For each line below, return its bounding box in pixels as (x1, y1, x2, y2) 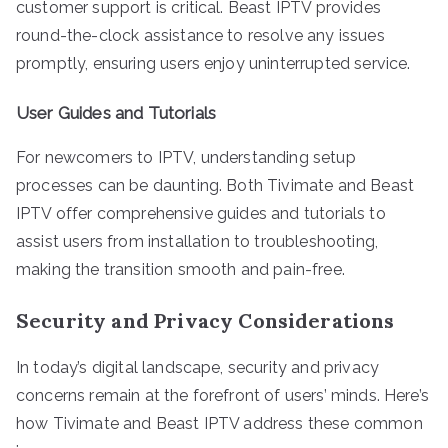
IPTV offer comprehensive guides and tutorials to (16, 203, 386, 223)
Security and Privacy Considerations (16, 307, 395, 333)
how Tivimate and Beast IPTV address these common (16, 413, 423, 433)
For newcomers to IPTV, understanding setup (16, 147, 356, 167)
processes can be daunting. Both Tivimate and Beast (16, 175, 415, 195)
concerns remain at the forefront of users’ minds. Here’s (16, 385, 429, 405)
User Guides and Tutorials (16, 102, 216, 123)
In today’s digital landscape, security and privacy (16, 357, 380, 377)
